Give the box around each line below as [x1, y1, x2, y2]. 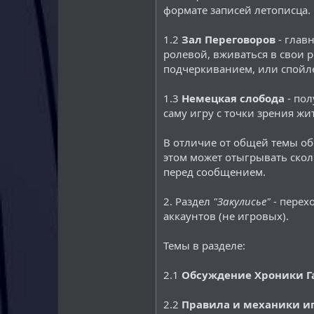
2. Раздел [163, 194, 213, 208]
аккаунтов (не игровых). [163, 209, 289, 223]
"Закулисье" [213, 194, 271, 208]
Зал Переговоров [182, 32, 275, 46]
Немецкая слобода [182, 91, 285, 105]
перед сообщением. [163, 165, 266, 179]
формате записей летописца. [163, 3, 310, 17]
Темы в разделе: [163, 238, 245, 252]
